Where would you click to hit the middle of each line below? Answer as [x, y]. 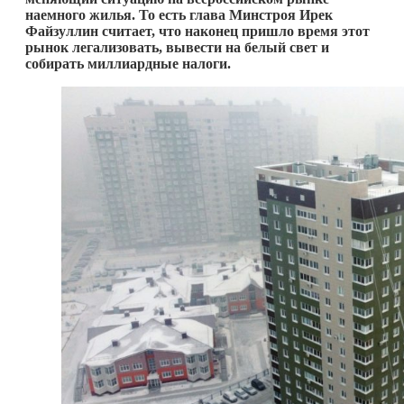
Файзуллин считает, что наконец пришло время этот [197, 31]
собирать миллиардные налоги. [128, 63]
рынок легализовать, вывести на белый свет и [177, 47]
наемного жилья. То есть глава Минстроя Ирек [179, 14]
